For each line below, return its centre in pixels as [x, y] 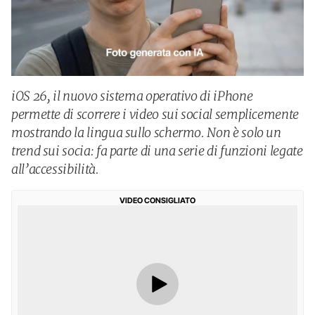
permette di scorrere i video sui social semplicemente [155, 114]
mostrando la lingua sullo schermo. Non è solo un [146, 133]
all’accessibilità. [55, 169]
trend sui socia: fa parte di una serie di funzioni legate [157, 151]
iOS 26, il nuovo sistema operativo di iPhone [132, 96]
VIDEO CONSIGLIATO [157, 200]
